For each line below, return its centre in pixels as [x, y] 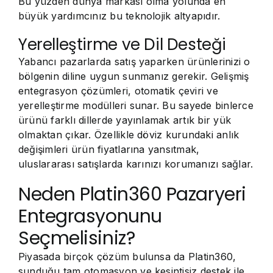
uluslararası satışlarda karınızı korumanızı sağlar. [136, 164]
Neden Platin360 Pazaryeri [132, 194]
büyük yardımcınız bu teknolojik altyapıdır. [119, 16]
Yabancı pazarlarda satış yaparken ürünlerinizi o [134, 62]
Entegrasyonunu [90, 216]
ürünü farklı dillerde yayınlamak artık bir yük [125, 120]
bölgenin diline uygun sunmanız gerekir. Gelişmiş [134, 76]
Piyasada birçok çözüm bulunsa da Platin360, [127, 257]
